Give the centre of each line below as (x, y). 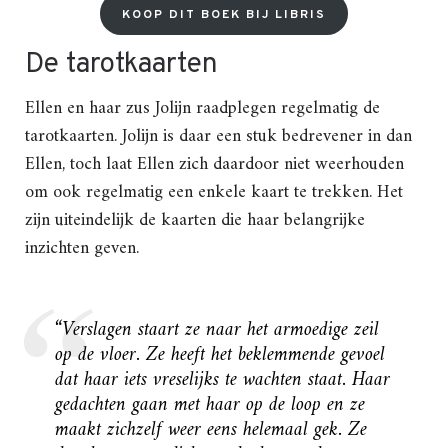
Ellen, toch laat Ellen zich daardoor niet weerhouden (214, 165)
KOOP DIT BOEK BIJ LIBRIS (224, 15)
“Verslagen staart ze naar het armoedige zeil (217, 331)
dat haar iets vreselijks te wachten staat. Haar (222, 381)
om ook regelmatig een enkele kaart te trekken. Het (214, 193)
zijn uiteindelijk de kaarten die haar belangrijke (195, 221)
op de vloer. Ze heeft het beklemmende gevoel (220, 356)
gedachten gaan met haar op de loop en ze (210, 406)
